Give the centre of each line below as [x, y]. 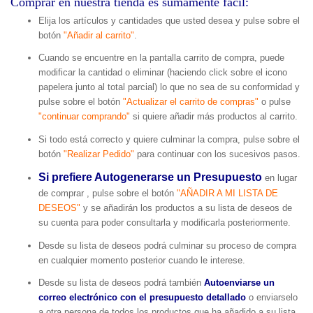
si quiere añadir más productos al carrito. [214, 117]
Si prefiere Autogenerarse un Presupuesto [150, 177]
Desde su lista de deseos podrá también [121, 283]
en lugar [279, 178]
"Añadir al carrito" [99, 35]
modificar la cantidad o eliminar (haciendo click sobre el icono [163, 73]
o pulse [275, 102]
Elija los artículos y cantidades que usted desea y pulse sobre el [169, 20]
